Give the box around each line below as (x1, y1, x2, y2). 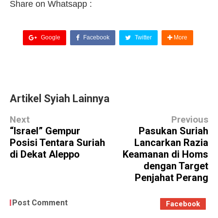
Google (39, 34, 60, 41)
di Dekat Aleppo (10, 148, 80, 160)
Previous (171, 114, 208, 125)
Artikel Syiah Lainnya (10, 92, 109, 105)
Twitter (133, 34, 152, 41)
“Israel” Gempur (10, 125, 80, 137)
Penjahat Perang (135, 171, 208, 183)
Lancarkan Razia (134, 136, 208, 148)
